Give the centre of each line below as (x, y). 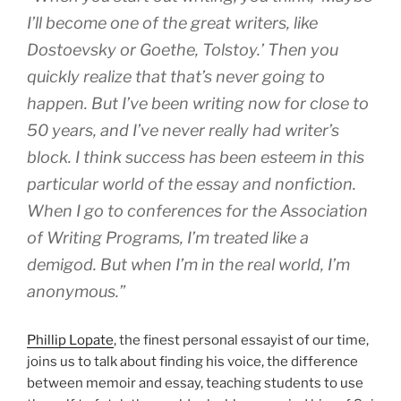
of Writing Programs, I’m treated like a (168, 237)
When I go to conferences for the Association (197, 210)
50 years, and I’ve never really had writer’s (183, 130)
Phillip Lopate (70, 340)
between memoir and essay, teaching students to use (195, 383)
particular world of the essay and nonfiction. (192, 183)
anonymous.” (76, 291)
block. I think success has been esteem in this (196, 157)
